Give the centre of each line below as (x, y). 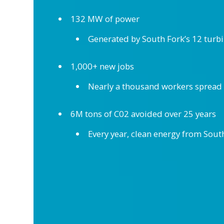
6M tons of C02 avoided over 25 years (143, 114)
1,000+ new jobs (102, 66)
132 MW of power (105, 19)
